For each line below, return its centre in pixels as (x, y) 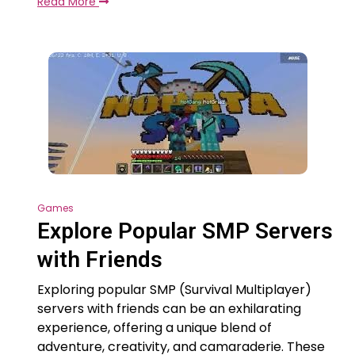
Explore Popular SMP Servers (185, 231)
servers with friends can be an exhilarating (169, 309)
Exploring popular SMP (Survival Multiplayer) (174, 290)
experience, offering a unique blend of (155, 328)
